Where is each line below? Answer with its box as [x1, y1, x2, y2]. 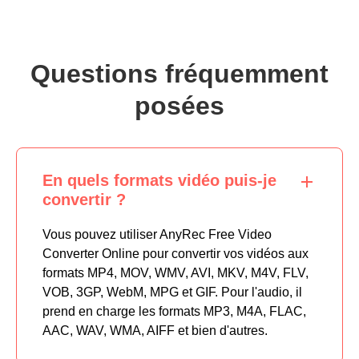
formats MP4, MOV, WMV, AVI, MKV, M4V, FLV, [42, 266, 309, 280]
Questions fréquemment [30, 59, 329, 89]
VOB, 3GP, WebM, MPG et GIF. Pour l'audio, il [42, 285, 302, 300]
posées [135, 91, 224, 121]
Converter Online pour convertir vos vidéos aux [42, 247, 309, 261]
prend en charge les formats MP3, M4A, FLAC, [42, 305, 306, 319]
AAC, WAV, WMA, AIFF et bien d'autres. [42, 324, 268, 338]
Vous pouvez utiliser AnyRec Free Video [42, 228, 272, 242]
